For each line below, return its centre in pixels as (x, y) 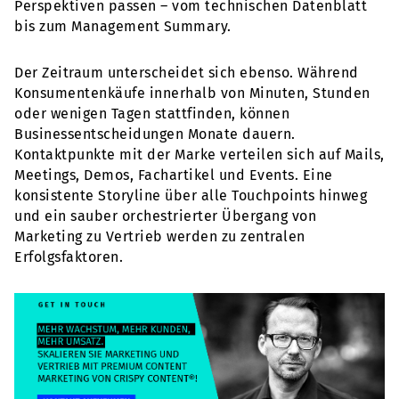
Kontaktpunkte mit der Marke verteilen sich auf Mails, (199, 154)
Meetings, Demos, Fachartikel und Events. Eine (174, 175)
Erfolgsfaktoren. (69, 256)
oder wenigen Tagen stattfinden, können (152, 113)
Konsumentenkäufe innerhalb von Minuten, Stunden (192, 93)
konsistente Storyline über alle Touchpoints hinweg (191, 195)
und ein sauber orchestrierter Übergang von (165, 216)
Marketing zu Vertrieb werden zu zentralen (160, 236)
